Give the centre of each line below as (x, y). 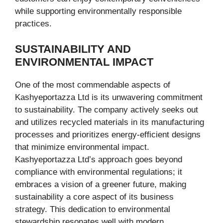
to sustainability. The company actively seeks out (107, 110)
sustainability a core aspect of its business (94, 197)
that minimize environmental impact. (82, 147)
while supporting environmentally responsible (98, 11)
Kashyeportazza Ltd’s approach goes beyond (99, 159)
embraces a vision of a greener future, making (101, 184)
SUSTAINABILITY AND (73, 49)
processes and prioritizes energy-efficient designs (108, 134)
